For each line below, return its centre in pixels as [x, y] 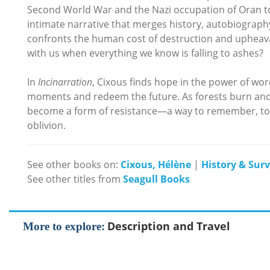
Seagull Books [156, 179]
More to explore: [64, 226]
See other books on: [74, 165]
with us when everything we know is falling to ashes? [145, 53]
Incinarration [65, 82]
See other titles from [75, 179]
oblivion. [46, 125]
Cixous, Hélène [156, 165]
